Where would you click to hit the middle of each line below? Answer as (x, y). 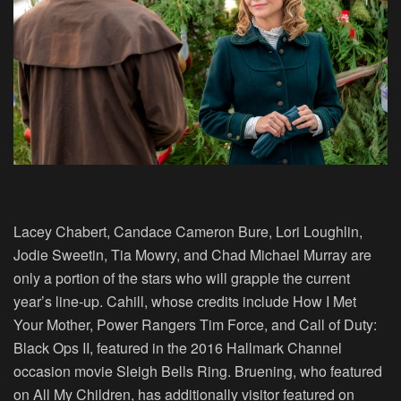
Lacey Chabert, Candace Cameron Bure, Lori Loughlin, (188, 232)
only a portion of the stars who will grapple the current (182, 278)
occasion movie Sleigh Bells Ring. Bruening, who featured (198, 371)
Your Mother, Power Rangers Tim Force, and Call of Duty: (195, 325)
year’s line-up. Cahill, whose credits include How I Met (185, 302)
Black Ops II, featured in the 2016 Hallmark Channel (178, 348)
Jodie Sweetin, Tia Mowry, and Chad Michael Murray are (192, 255)
